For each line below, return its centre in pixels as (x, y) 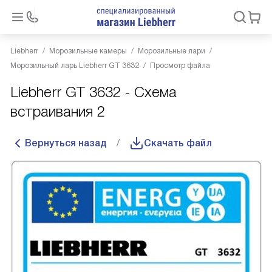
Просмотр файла (180, 66)
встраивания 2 (58, 111)
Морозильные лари (172, 51)
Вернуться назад (66, 143)
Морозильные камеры (88, 51)
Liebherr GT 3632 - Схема (93, 92)
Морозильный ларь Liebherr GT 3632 (75, 66)
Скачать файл (178, 143)
